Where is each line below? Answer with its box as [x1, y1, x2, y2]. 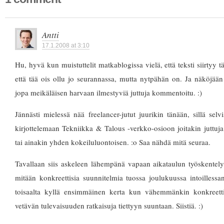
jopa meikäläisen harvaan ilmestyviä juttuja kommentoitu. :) [15, 87, 202, 98]
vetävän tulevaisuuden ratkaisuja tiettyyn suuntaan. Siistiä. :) [15, 200, 203, 211]
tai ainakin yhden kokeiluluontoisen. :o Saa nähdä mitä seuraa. [15, 137, 210, 147]
